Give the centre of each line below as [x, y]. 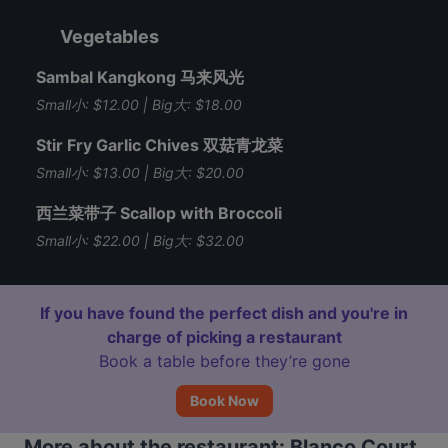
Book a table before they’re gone [224, 361]
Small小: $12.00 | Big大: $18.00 [139, 104]
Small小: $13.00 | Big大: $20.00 [140, 172]
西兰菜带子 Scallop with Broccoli [159, 213]
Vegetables [109, 36]
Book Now [224, 400]
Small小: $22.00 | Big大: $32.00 [140, 240]
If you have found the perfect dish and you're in [224, 313]
